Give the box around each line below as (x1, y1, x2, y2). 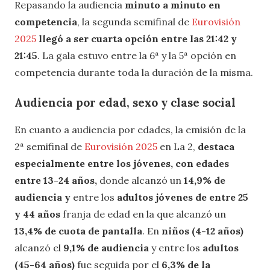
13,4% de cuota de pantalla (14, 224, 142, 237)
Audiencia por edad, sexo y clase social (14, 95, 236, 110)
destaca (198, 140, 234, 152)
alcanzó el (14, 241, 63, 254)
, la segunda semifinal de (77, 15, 192, 28)
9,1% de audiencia (63, 241, 149, 254)
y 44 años (14, 207, 63, 220)
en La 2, (157, 140, 198, 152)
